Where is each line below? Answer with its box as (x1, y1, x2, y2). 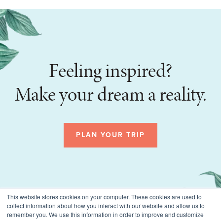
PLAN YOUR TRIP (76, 131, 145, 139)
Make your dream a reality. (14, 81, 207, 107)
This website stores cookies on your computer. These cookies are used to (7, 192, 202, 201)
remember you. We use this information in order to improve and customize (7, 210, 204, 219)
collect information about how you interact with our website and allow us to (7, 201, 205, 210)
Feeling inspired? (49, 57, 172, 83)
